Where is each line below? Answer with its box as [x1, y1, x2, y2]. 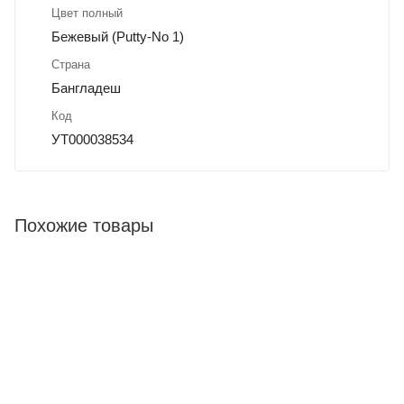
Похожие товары [14, 216, 153, 236]
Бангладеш [51, 80, 121, 96]
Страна [51, 58, 90, 72]
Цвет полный [51, 6, 123, 21]
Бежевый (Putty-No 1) [51, 29, 184, 45]
